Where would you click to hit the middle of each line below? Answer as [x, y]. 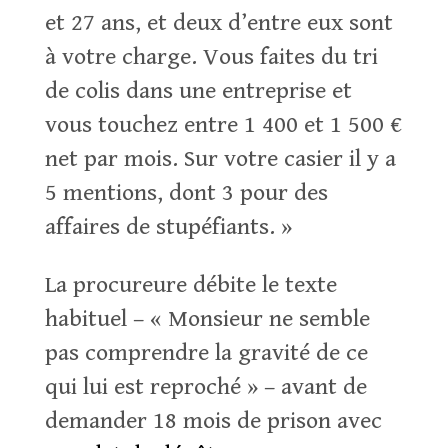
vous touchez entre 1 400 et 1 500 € [223, 125]
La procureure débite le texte [190, 285]
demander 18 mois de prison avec [213, 421]
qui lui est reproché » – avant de [205, 387]
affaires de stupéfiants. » [168, 227]
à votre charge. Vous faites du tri [211, 57]
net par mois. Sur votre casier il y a [220, 159]
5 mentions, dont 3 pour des [186, 193]
